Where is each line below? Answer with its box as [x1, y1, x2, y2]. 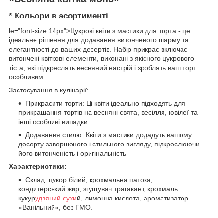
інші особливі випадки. [18, 118, 90, 126]
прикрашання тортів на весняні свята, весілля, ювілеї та [18, 109, 198, 117]
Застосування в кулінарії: [9, 86, 89, 94]
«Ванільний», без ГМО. [18, 203, 92, 212]
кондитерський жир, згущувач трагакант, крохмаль [18, 185, 178, 193]
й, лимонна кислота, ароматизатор [77, 194, 188, 202]
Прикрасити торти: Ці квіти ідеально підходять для [25, 99, 185, 108]
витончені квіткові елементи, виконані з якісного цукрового [9, 54, 194, 63]
